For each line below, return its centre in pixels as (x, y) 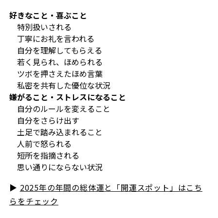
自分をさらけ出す (45, 120)
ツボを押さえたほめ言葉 (56, 74)
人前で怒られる (41, 144)
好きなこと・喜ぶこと (48, 15)
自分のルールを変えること (60, 109)
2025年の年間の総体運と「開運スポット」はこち (111, 188)
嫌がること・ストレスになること (68, 97)
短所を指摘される (45, 155)
